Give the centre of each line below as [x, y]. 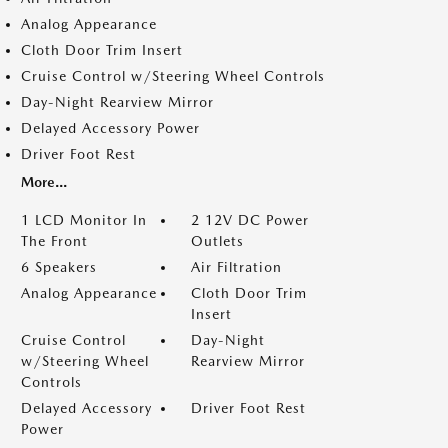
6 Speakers [59, 267]
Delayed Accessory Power [110, 128]
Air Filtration [236, 267]
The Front [54, 241]
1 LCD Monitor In [84, 220]
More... [44, 182]
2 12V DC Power [250, 220]
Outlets [217, 241]
